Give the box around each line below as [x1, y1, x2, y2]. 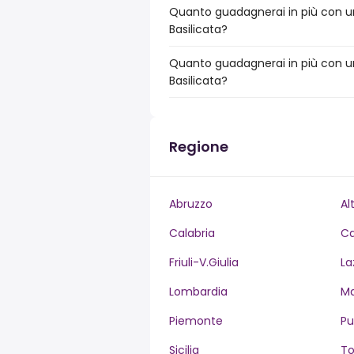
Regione [169, 137, 228, 156]
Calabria [169, 225, 215, 241]
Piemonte [169, 313, 223, 329]
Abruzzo [169, 196, 213, 212]
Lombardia [169, 284, 228, 299]
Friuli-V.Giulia [169, 254, 239, 270]
